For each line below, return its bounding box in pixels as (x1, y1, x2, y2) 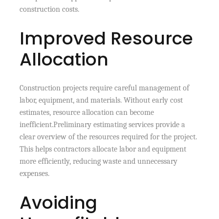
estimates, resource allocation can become (20, 108, 154, 117)
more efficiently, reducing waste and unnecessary (20, 156, 178, 166)
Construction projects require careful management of (20, 83, 190, 92)
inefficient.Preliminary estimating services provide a (20, 120, 186, 129)
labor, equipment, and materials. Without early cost (20, 95, 183, 105)
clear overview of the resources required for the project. (20, 132, 197, 141)
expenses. (20, 169, 50, 178)
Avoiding (20, 190, 98, 215)
